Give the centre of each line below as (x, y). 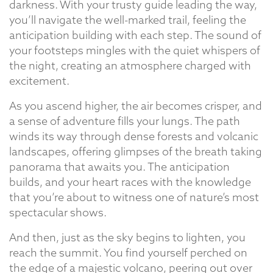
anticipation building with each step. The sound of (135, 35)
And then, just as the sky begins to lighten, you (127, 237)
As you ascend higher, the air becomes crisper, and (136, 106)
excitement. (39, 81)
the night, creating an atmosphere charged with (130, 66)
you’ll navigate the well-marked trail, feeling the (128, 20)
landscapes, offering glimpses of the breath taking (136, 151)
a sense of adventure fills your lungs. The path (125, 121)
